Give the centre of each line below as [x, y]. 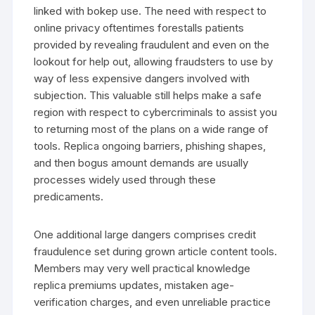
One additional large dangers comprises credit [145, 234]
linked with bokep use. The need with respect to [150, 11]
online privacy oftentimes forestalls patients [139, 27]
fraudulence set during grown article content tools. [156, 251]
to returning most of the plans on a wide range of [152, 129]
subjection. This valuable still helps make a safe [148, 95]
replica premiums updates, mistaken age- [134, 285]
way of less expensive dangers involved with [142, 78]
